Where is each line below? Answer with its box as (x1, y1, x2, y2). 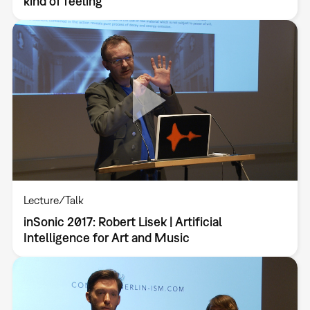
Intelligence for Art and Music (23, 230, 190, 245)
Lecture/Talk (23, 193, 84, 206)
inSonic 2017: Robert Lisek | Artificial (23, 214, 222, 229)
